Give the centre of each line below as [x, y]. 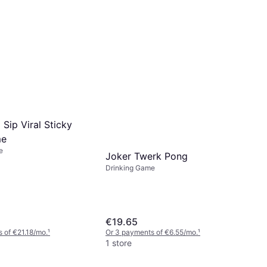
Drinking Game [130, 167]
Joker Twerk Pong [147, 156]
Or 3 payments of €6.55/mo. [152, 232]
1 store [119, 243]
